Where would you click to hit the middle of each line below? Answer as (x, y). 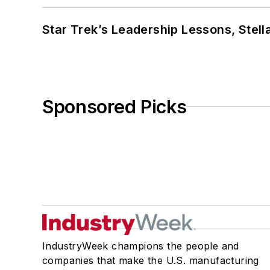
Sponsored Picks (115, 106)
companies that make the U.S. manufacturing (151, 260)
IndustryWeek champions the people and (141, 246)
